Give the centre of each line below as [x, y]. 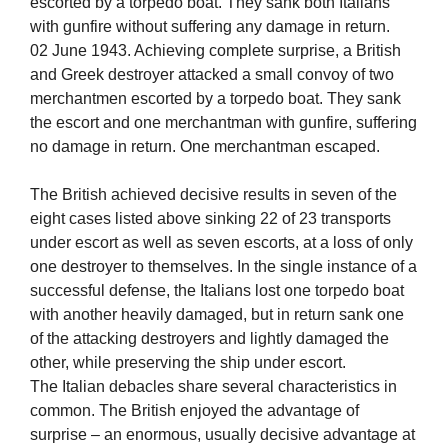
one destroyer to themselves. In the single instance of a [223, 267]
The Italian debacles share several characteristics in [213, 387]
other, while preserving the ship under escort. [188, 363]
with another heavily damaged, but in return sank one [217, 315]
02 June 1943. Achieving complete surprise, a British [215, 51]
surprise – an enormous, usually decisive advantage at [222, 435]
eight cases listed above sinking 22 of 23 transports [210, 219]
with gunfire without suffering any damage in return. [210, 27]
